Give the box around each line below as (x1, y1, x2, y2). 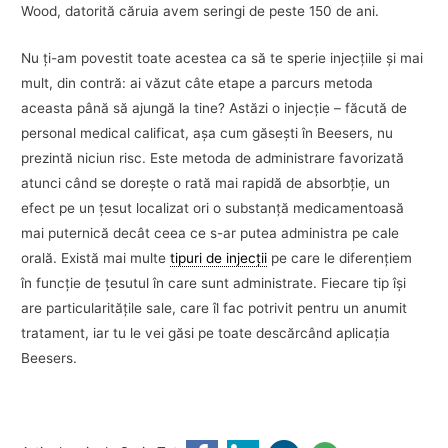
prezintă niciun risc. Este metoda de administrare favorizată (21, 149, 405, 166)
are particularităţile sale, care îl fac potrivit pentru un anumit (21, 299, 408, 316)
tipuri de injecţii (170, 249, 268, 266)
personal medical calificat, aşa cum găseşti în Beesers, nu (21, 124, 394, 141)
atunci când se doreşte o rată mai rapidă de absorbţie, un (21, 174, 391, 191)
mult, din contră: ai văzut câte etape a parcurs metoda (21, 74, 374, 91)
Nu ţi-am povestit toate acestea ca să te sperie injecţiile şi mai (21, 49, 424, 66)
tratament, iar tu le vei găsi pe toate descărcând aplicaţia (21, 324, 391, 341)
